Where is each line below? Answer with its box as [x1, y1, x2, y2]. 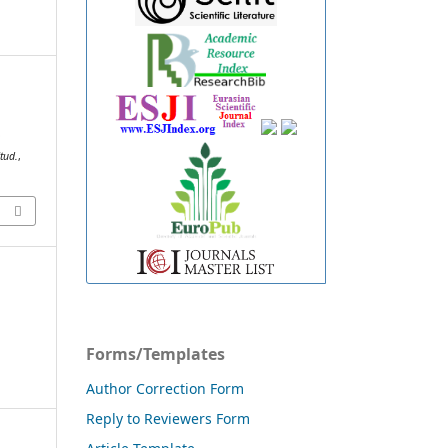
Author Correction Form [86, 379, 244, 399]
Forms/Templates [86, 343, 225, 366]
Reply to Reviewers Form [86, 409, 250, 429]
